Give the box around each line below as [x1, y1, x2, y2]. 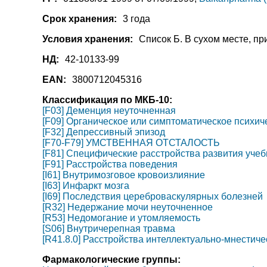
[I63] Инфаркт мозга [42, 181, 129, 191]
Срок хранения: [42, 14, 117, 24]
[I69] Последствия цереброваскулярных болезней [42, 191, 263, 201]
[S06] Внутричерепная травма [42, 223, 175, 234]
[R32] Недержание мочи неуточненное [42, 202, 213, 212]
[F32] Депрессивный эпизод [42, 127, 165, 137]
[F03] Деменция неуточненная [42, 105, 176, 116]
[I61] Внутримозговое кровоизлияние [42, 170, 205, 180]
